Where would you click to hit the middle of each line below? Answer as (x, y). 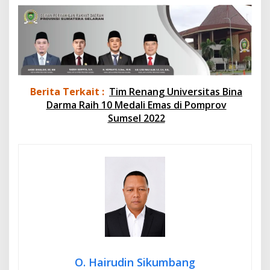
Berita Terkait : (67, 91)
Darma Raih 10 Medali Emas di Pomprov (136, 105)
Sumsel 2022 (136, 118)
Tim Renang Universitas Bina (176, 91)
